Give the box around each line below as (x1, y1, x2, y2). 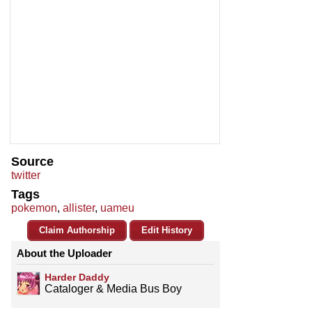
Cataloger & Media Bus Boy (45, 283, 182, 295)
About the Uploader (17, 247, 112, 260)
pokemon (11, 202, 57, 214)
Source (11, 155, 54, 169)
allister (63, 202, 95, 214)
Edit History (141, 225, 192, 236)
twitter (11, 169, 40, 182)
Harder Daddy (45, 272, 109, 283)
